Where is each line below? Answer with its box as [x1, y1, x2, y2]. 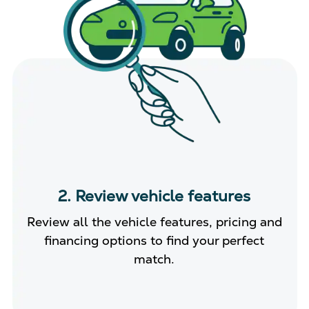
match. [134, 251, 175, 267]
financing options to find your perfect [44, 232, 265, 248]
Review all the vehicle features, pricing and [26, 214, 282, 230]
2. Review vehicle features [58, 186, 251, 206]
